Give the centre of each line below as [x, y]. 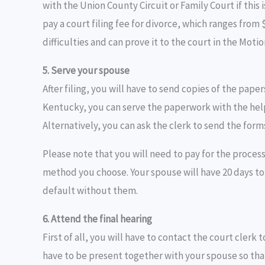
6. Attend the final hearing [97, 219]
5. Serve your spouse [86, 70]
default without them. [90, 190]
